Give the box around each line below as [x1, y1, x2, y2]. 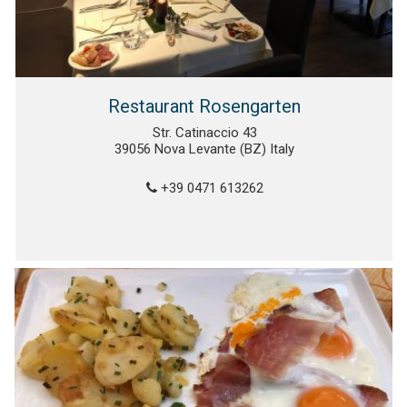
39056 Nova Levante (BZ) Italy [114, 141, 295, 158]
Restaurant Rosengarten [108, 95, 302, 118]
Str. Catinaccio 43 [152, 124, 257, 142]
